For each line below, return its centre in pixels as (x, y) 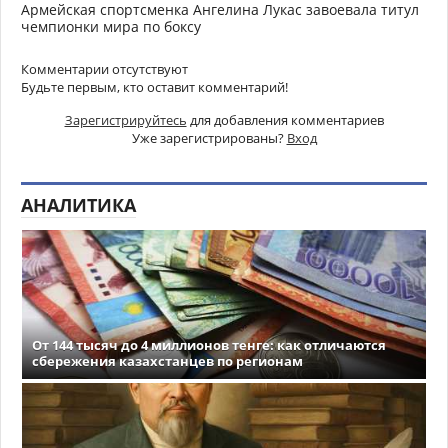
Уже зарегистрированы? (209, 137)
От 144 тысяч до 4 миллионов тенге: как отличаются (209, 344)
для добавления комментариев (285, 119)
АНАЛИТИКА (78, 204)
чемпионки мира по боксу (111, 26)
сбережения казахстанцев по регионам (167, 360)
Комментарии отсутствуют (104, 68)
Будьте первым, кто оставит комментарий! (154, 86)
